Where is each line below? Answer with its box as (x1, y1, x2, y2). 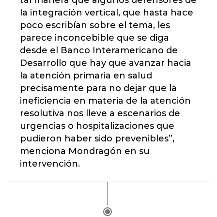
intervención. (20, 158, 80, 169)
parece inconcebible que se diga (20, 32, 169, 43)
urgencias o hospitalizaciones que (20, 121, 174, 131)
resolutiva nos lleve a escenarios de (20, 108, 180, 119)
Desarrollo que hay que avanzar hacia (20, 58, 191, 68)
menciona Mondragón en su (20, 146, 150, 156)
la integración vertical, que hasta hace (20, 7, 193, 18)
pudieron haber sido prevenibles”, (20, 133, 174, 144)
